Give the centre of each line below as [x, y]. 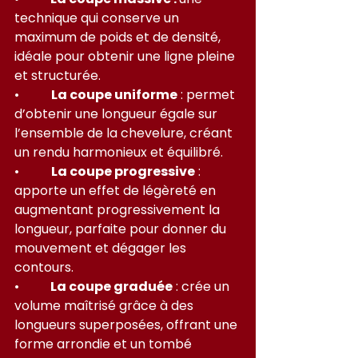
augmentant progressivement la [119, 209]
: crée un [203, 286]
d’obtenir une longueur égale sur [117, 113]
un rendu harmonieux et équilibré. [119, 152]
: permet [208, 94]
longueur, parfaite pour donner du [122, 229]
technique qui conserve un [98, 18]
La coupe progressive [123, 171]
